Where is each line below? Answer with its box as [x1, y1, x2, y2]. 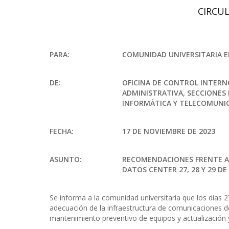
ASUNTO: [50, 154, 82, 164]
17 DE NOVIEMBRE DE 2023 [122, 126, 216, 136]
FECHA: [50, 126, 74, 136]
